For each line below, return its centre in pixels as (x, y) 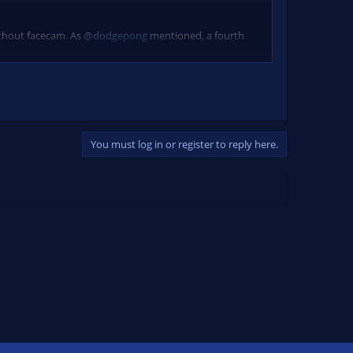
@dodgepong (115, 35)
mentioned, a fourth (196, 35)
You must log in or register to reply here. (184, 145)
